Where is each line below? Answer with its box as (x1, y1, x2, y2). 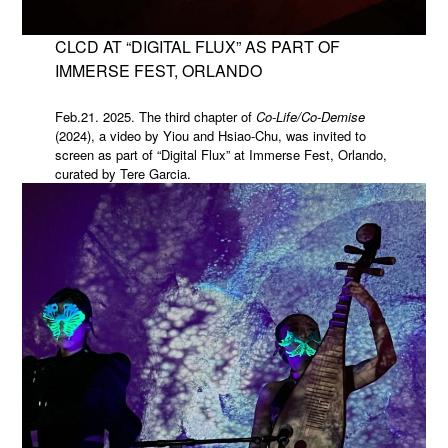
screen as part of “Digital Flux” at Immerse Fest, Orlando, (54, 144, 387, 164)
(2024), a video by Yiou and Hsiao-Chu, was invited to (54, 125, 366, 145)
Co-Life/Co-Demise (255, 106, 365, 126)
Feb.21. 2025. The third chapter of (54, 106, 256, 126)
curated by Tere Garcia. (54, 163, 191, 183)
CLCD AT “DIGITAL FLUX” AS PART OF (54, 34, 340, 58)
